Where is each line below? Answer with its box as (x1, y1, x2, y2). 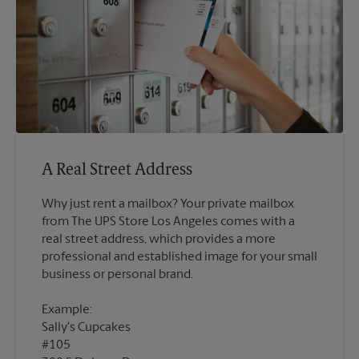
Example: (42, 303, 92, 317)
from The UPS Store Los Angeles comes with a (42, 215, 295, 228)
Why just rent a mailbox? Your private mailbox (42, 197, 294, 211)
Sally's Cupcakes (42, 321, 131, 334)
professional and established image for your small (42, 250, 317, 264)
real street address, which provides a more (42, 232, 276, 246)
